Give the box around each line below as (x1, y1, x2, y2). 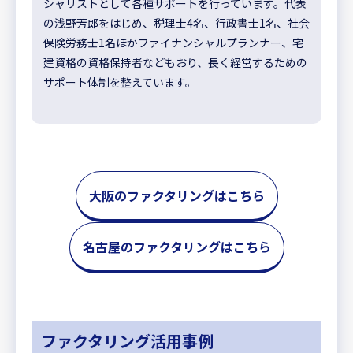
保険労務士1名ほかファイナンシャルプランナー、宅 (43, 35, 303, 51)
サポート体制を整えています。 (43, 74, 196, 91)
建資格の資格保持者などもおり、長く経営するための (43, 54, 307, 71)
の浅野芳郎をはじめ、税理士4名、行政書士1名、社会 (43, 15, 310, 32)
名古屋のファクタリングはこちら (82, 237, 271, 257)
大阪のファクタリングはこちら (88, 186, 265, 206)
